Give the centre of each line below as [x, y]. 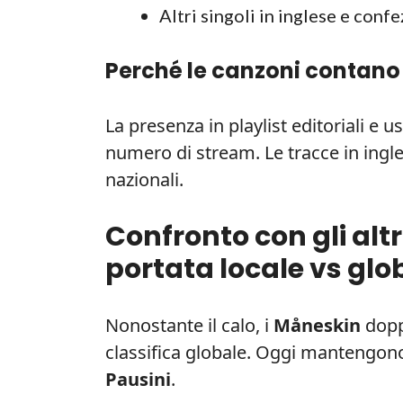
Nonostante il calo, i [189, 325]
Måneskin [317, 325]
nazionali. [144, 179]
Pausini [138, 379]
